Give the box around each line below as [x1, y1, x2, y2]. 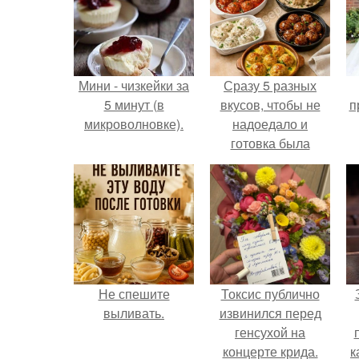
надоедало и [232, 115, 308, 133]
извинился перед [219, 304, 321, 322]
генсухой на [235, 323, 305, 341]
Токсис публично [220, 284, 320, 303]
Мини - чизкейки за [79, 76, 189, 95]
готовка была [230, 134, 310, 152]
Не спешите [98, 284, 170, 303]
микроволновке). [84, 115, 184, 133]
